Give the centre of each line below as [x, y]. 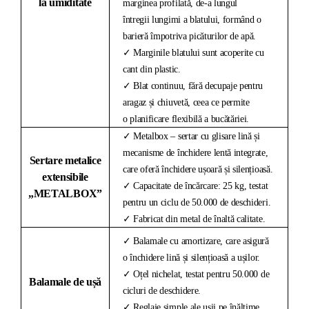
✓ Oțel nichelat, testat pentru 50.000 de [196, 274]
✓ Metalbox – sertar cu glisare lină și [191, 136]
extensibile [65, 177]
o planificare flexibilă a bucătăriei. [186, 119]
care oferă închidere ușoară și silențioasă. [198, 169]
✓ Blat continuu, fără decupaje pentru [193, 86]
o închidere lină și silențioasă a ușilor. [191, 257]
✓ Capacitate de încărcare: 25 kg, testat [196, 186]
